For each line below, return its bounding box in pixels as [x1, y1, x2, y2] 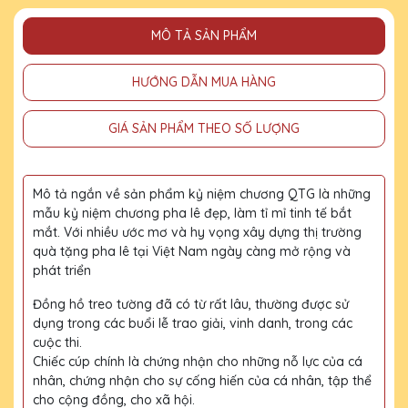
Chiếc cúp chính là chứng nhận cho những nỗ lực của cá [33, 352, 362, 370]
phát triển [33, 261, 91, 279]
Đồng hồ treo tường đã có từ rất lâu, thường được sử [33, 295, 349, 312]
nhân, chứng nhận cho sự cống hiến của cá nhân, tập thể [33, 372, 372, 389]
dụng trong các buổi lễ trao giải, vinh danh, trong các [33, 314, 352, 331]
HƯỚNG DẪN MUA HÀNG [132, 73, 276, 90]
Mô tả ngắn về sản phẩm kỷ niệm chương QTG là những [33, 185, 371, 202]
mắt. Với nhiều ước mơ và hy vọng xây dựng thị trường [33, 223, 362, 240]
